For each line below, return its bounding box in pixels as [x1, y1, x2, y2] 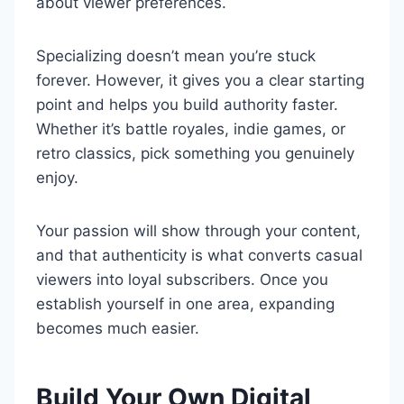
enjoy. [36, 169, 83, 187]
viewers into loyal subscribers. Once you [36, 271, 328, 289]
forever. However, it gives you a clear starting [36, 71, 364, 89]
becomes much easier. [36, 319, 199, 337]
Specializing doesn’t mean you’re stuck [36, 47, 316, 65]
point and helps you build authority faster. [36, 96, 338, 114]
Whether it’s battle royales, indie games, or [36, 120, 345, 138]
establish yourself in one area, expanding [36, 295, 335, 313]
